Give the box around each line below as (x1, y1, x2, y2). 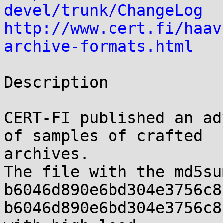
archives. (4, 145, 89, 163)
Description (4, 73, 108, 91)
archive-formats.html (4, 37, 193, 55)
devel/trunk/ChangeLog (4, 1, 203, 19)
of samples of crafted (4, 127, 212, 145)
